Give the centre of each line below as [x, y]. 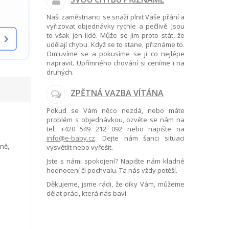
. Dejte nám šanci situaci [140, 138]
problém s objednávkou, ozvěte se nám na [116, 120]
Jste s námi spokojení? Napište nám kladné [116, 161]
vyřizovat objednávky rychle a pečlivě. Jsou [116, 26]
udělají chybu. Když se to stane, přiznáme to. [116, 44]
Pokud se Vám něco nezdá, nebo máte [116, 110]
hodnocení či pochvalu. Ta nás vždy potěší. [112, 170]
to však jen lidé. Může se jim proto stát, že [116, 35]
